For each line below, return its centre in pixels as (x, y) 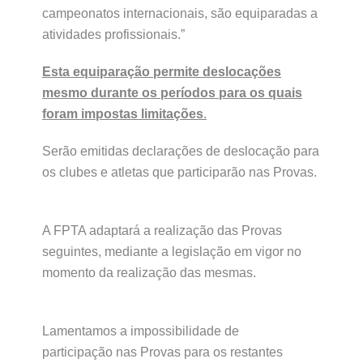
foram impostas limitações (123, 114)
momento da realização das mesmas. (149, 273)
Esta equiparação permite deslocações (162, 72)
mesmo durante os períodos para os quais (172, 93)
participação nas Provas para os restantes (162, 352)
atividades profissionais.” (113, 34)
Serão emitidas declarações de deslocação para (181, 151)
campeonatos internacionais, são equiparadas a (180, 13)
